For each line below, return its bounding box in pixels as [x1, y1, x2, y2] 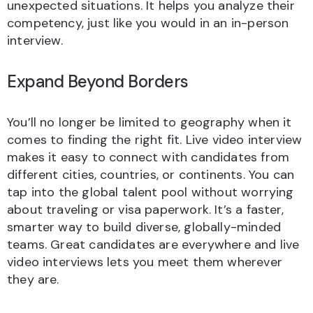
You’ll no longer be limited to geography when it [7, 114, 292, 131]
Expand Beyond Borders [7, 71, 189, 93]
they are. [7, 271, 59, 289]
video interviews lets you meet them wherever [7, 254, 282, 271]
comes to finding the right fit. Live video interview [7, 131, 303, 149]
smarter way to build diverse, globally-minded [7, 219, 282, 236]
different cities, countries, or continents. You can [7, 166, 295, 184]
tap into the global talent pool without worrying [7, 184, 294, 201]
